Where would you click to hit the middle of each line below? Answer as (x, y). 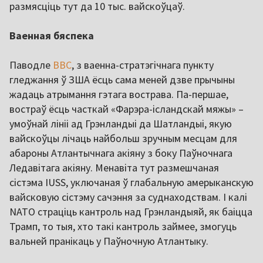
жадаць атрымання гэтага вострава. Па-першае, (119, 94)
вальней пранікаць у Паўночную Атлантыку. (109, 241)
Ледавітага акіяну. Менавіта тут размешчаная (114, 167)
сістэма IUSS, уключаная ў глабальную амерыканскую (131, 182)
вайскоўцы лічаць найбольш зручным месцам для (123, 138)
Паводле (31, 65)
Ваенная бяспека (52, 35)
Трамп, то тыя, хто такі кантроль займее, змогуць (123, 226)
